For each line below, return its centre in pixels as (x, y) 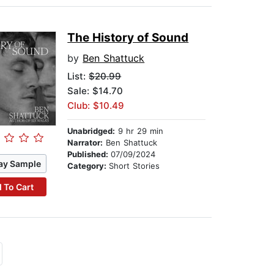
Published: (89, 154)
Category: (88, 166)
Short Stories (135, 166)
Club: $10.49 (96, 106)
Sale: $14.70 (95, 91)
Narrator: (85, 143)
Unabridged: (91, 131)
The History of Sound (128, 38)
